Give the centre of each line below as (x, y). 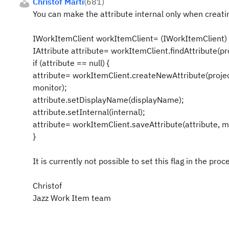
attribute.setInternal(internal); (89, 112)
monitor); (50, 87)
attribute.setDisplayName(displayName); (108, 100)
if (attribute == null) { (71, 63)
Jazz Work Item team (72, 198)
